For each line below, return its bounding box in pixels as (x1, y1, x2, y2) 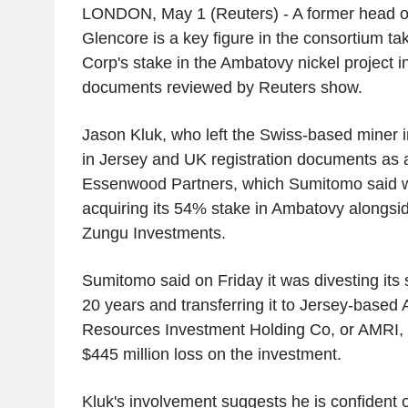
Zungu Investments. (81, 224, 226, 243)
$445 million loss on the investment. (81, 345, 342, 364)
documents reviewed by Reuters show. (81, 78, 362, 97)
